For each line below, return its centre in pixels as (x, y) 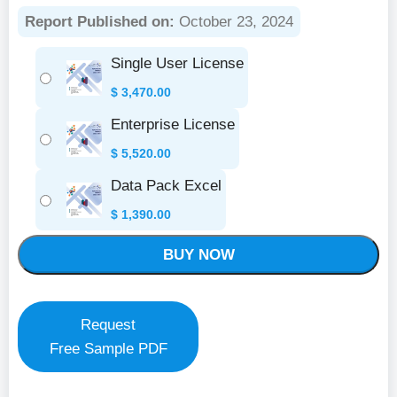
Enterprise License (173, 125)
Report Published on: (100, 22)
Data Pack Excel (166, 186)
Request (108, 325)
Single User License (177, 63)
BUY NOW (198, 255)
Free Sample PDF (108, 349)
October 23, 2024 (234, 22)
